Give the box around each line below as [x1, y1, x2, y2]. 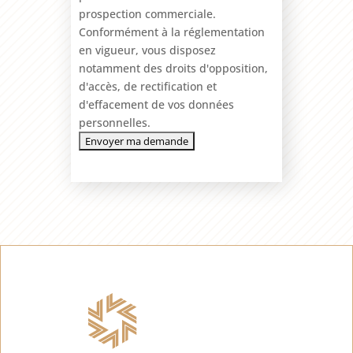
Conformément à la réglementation [78, 24, 265, 39]
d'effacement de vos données [78, 96, 234, 112]
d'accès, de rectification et [78, 78, 217, 94]
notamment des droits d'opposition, [78, 60, 268, 76]
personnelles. [78, 114, 150, 130]
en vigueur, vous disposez [78, 42, 216, 58]
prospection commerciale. [78, 6, 216, 21]
